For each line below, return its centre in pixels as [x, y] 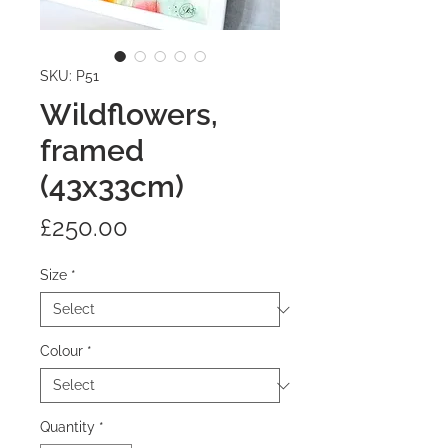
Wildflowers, [129, 115]
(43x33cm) [112, 187]
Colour [61, 351]
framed [92, 151]
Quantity [67, 427]
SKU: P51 [69, 76]
